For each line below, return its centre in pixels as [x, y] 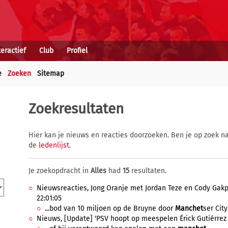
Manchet [189, 208]
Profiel [77, 51]
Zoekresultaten [76, 109]
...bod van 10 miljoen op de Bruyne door [110, 208]
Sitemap [51, 74]
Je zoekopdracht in [60, 171]
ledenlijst [54, 145]
